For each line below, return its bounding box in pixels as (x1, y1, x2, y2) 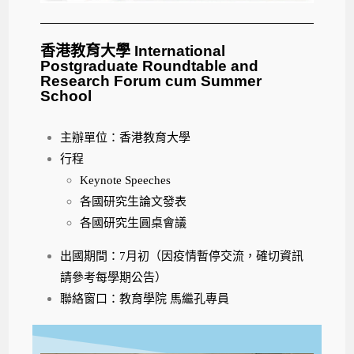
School (40, 88, 92, 105)
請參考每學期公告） (60, 271, 168, 284)
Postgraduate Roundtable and (40, 58, 259, 75)
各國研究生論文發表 (80, 195, 187, 209)
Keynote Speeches (80, 174, 171, 187)
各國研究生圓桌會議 (80, 217, 187, 230)
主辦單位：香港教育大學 (60, 131, 191, 145)
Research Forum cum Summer (40, 73, 262, 90)
